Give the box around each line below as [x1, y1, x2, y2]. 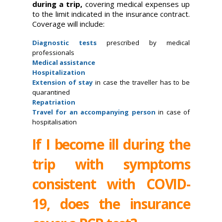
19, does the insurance [32, 194, 190, 213]
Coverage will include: [32, 18, 105, 29]
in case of [158, 108, 190, 117]
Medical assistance [32, 58, 95, 67]
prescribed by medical [107, 38, 190, 48]
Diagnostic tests [32, 38, 107, 48]
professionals [32, 48, 74, 57]
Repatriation [32, 98, 75, 107]
